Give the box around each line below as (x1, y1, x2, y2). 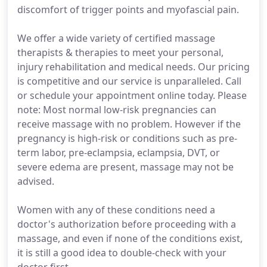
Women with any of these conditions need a (17, 203, 215, 216)
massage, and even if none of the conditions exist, (17, 232, 243, 245)
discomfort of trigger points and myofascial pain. (17, 3, 239, 16)
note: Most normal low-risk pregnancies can (17, 103, 216, 116)
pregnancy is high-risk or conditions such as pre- (17, 132, 237, 145)
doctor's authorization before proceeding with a (17, 218, 236, 231)
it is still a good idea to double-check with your (17, 246, 226, 259)
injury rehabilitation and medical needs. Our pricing (17, 60, 250, 73)
